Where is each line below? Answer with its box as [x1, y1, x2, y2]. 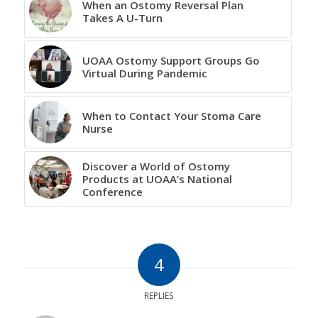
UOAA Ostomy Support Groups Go [82, 53, 260, 68]
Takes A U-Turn [82, 11, 163, 26]
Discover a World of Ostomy [82, 159, 230, 174]
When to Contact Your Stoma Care [82, 109, 261, 124]
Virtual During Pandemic [82, 66, 207, 81]
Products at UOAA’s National [82, 172, 232, 187]
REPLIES [144, 290, 174, 302]
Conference [82, 185, 143, 199]
